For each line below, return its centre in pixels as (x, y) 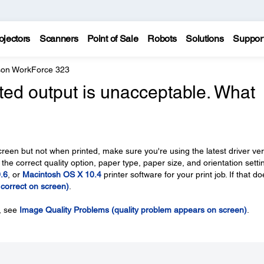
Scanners (59, 39)
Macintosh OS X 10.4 (62, 174)
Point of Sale (113, 39)
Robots (162, 39)
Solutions (205, 39)
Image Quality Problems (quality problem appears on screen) (133, 210)
